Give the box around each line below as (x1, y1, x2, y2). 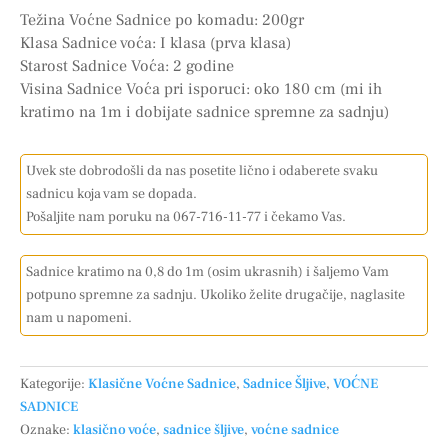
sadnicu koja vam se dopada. (26, 184, 197, 203)
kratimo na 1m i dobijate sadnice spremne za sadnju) (20, 101, 389, 122)
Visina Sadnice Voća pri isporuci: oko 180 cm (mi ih (20, 78, 382, 99)
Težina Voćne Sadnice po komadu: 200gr (20, 9, 304, 30)
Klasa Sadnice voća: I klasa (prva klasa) (20, 32, 291, 53)
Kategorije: (20, 374, 88, 393)
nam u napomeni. (26, 308, 132, 327)
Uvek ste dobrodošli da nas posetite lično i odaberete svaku (26, 161, 378, 180)
